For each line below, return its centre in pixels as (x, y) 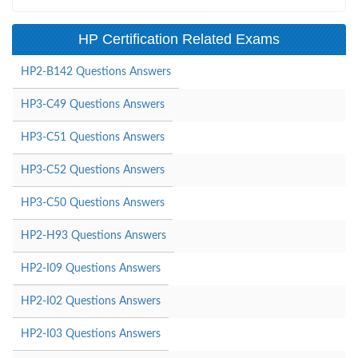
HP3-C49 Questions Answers (93, 104)
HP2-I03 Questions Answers (91, 334)
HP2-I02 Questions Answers (91, 301)
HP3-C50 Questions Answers (93, 203)
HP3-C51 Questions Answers (93, 137)
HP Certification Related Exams (179, 39)
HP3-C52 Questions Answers (93, 170)
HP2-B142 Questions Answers (96, 72)
